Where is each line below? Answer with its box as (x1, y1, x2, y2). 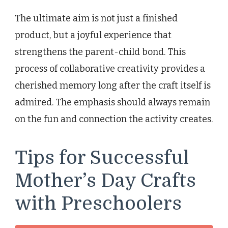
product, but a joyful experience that (15, 30, 172, 41)
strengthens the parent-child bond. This (15, 46, 186, 58)
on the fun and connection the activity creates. (15, 113, 213, 125)
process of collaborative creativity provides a (15, 63, 205, 75)
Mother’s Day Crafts (15, 170, 196, 192)
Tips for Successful (15, 147, 189, 169)
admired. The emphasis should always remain (15, 97, 210, 108)
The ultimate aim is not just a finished (15, 13, 178, 24)
